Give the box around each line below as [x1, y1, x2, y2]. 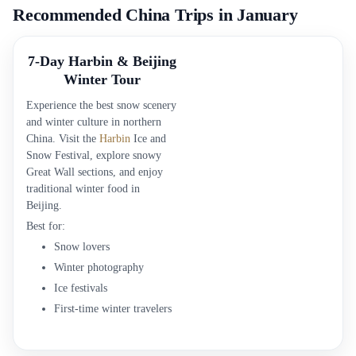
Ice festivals [54, 282, 107, 294]
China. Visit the [26, 133, 99, 145]
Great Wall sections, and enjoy [26, 166, 163, 178]
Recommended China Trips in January [13, 5, 298, 25]
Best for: [26, 220, 65, 232]
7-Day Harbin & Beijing [28, 53, 176, 69]
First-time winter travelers [54, 303, 172, 315]
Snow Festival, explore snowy [26, 149, 161, 161]
